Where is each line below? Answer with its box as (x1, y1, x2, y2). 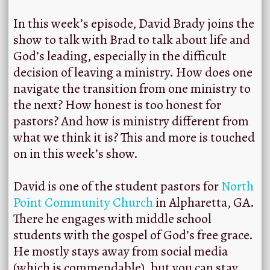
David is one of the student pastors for (13, 177, 221, 196)
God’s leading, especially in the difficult (13, 47, 227, 66)
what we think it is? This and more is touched (13, 128, 255, 147)
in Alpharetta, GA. (153, 193, 254, 212)
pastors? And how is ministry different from (13, 112, 249, 131)
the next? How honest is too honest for (13, 96, 221, 115)
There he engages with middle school (13, 210, 212, 228)
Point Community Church (13, 193, 153, 212)
